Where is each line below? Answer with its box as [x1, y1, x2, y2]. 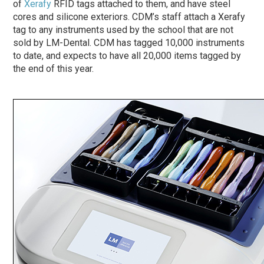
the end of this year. [13, 62, 94, 74]
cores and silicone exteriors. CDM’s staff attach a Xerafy [13, 11, 246, 22]
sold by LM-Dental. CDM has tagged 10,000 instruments [13, 37, 245, 48]
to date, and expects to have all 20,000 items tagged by [13, 49, 242, 61]
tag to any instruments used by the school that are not [13, 24, 234, 35]
